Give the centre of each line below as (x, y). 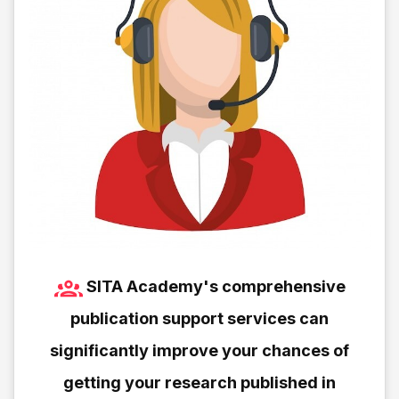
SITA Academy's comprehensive (216, 286)
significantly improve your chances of (199, 350)
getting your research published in (199, 382)
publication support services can (199, 318)
